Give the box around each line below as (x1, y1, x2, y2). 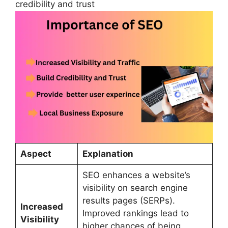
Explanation (82, 148, 133, 159)
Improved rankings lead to (82, 208, 189, 218)
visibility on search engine (82, 182, 188, 193)
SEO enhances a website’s (82, 169, 190, 180)
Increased (20, 201, 63, 212)
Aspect (20, 148, 51, 159)
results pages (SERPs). (82, 195, 175, 206)
